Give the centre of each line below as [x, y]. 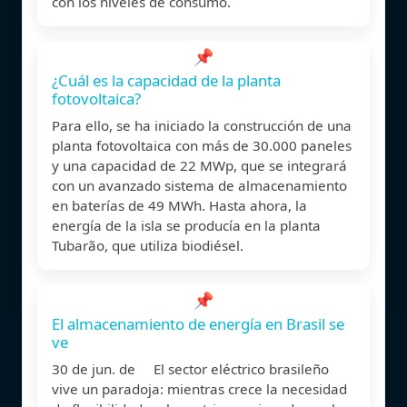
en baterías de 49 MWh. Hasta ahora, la [179, 205]
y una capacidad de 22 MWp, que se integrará [199, 165]
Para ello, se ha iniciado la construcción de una [202, 125]
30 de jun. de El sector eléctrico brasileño [190, 368]
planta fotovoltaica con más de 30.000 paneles [202, 145]
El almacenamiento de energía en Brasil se [198, 323]
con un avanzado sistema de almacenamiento [199, 185]
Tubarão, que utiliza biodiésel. [148, 245]
